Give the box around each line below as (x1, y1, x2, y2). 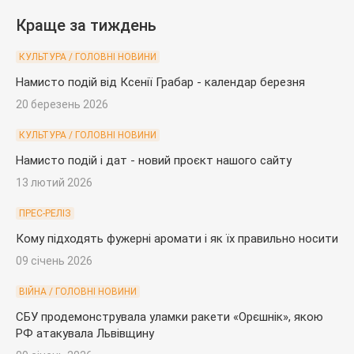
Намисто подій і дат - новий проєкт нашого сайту (16, 153, 292, 168)
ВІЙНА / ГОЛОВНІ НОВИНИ (19, 285, 137, 297)
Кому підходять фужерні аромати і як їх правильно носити (16, 231, 338, 246)
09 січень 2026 (16, 254, 92, 267)
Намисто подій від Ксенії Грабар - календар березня (16, 74, 305, 89)
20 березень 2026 (16, 97, 108, 111)
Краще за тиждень (16, 15, 156, 35)
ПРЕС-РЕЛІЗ (19, 207, 71, 219)
